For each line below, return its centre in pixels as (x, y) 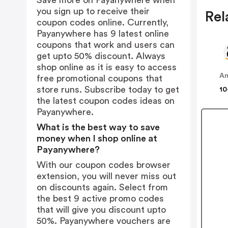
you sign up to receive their (93, 11)
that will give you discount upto (101, 210)
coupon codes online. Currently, (103, 22)
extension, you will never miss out (106, 176)
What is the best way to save (98, 127)
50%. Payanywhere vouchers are (104, 221)
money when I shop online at (97, 138)
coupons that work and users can (106, 45)
